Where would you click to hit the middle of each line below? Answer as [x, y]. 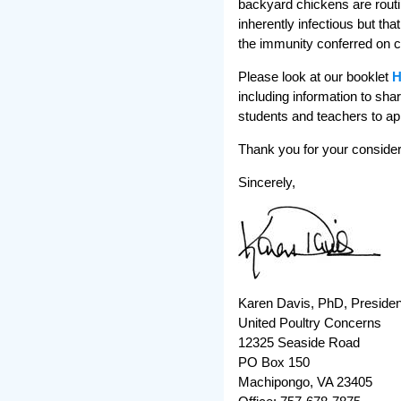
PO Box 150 [274, 362]
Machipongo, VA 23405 [305, 381]
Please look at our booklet [315, 76]
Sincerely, [267, 182]
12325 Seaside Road [299, 342]
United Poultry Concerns [310, 322]
